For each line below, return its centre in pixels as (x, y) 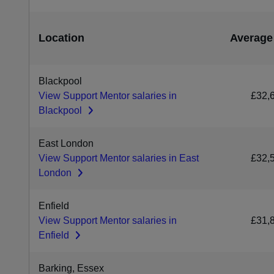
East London (66, 143)
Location (61, 38)
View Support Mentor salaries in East (119, 158)
